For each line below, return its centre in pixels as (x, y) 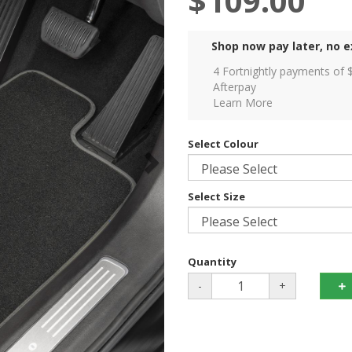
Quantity (212, 262)
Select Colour (223, 144)
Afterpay (235, 87)
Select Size (216, 197)
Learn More (243, 103)
